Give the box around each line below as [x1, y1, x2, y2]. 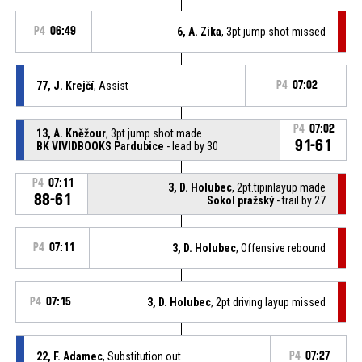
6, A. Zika [177, 24, 222, 38]
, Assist [93, 78, 128, 92]
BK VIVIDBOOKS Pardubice [36, 139, 164, 153]
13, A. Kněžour [36, 126, 106, 140]
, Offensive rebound [236, 241, 326, 255]
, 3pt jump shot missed [221, 24, 326, 38]
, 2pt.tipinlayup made [232, 180, 326, 194]
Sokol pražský [207, 193, 275, 207]
